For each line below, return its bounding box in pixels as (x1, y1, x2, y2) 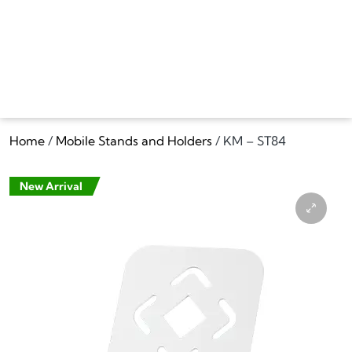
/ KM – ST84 (212, 132, 286, 148)
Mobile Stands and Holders (56, 132, 212, 148)
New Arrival (19, 178, 82, 193)
